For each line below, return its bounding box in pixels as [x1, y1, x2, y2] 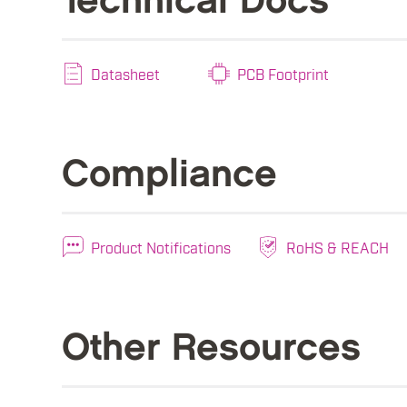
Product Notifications [91, 238, 231, 257]
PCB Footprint [237, 65, 329, 84]
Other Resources [62, 331, 361, 367]
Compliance [62, 157, 277, 194]
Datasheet [91, 65, 160, 84]
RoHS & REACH [286, 238, 389, 257]
